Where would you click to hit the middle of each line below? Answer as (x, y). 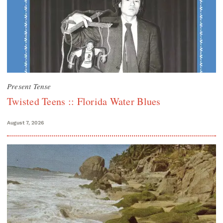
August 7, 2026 (25, 122)
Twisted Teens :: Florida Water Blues (84, 101)
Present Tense (29, 86)
